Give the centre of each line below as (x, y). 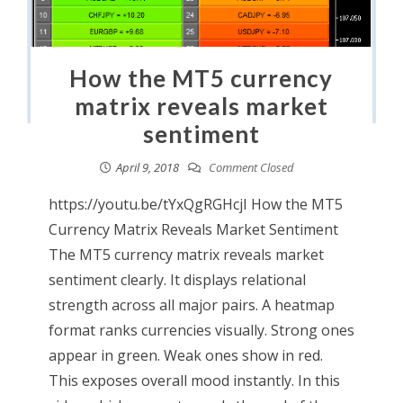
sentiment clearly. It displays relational (177, 279)
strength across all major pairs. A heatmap (191, 304)
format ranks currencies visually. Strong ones (201, 330)
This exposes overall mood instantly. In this (194, 380)
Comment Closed (250, 167)
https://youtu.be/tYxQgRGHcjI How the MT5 (195, 204)
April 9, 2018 (147, 167)
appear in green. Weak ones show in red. (185, 355)
